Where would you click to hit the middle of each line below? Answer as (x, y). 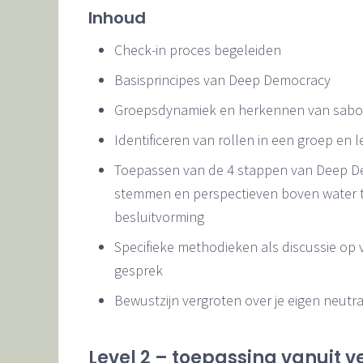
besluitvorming (159, 216)
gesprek (139, 270)
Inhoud (117, 17)
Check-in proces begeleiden (198, 49)
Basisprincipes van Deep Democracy (222, 79)
